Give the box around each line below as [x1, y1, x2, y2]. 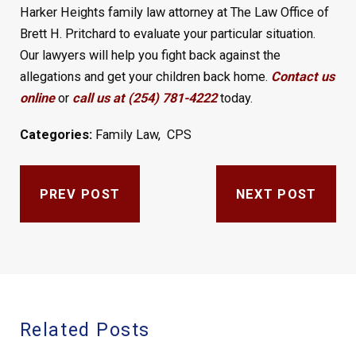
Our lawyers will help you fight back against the [19, 48, 281, 64]
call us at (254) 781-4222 [72, 91, 217, 106]
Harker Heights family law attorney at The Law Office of [19, 5, 329, 21]
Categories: [19, 127, 95, 143]
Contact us [270, 69, 335, 85]
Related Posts [19, 319, 150, 342]
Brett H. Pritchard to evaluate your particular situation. [19, 26, 315, 42]
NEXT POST [235, 186, 317, 202]
